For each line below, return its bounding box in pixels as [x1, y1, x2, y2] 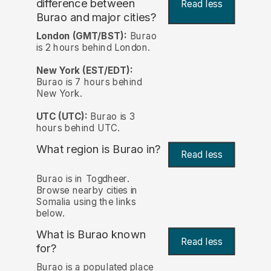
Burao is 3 [87, 110, 135, 122]
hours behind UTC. [36, 122, 120, 134]
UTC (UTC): [36, 110, 88, 122]
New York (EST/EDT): [36, 64, 133, 76]
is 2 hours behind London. [36, 41, 150, 53]
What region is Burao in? [36, 142, 161, 156]
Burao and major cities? [36, 10, 157, 25]
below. [36, 207, 65, 220]
